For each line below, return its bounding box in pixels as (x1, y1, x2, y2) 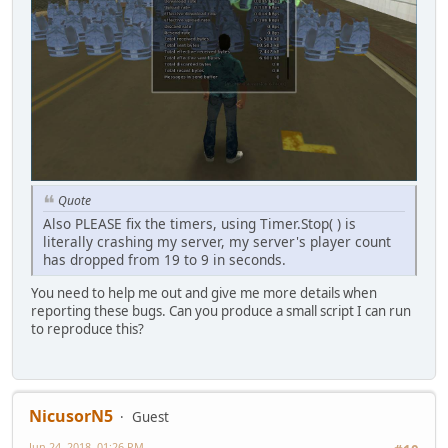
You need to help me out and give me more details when (31, 283, 377, 302)
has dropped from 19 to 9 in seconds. (43, 249, 286, 269)
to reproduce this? (31, 319, 144, 338)
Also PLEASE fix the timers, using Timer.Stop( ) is (43, 213, 356, 233)
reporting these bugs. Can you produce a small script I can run (31, 301, 411, 320)
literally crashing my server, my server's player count (43, 231, 391, 251)
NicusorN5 (29, 405, 113, 428)
